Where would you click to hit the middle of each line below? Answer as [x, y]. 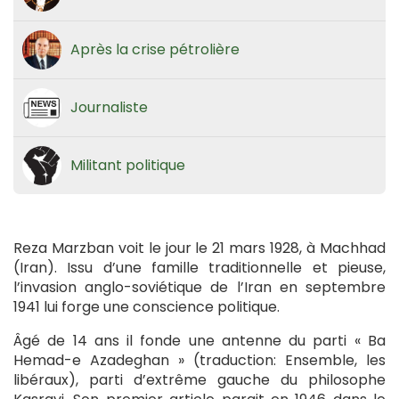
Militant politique [128, 166]
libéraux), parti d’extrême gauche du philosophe [199, 380]
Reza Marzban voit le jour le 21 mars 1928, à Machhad [199, 248]
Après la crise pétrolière [155, 50]
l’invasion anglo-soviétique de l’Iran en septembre [199, 288]
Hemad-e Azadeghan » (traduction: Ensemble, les [199, 361]
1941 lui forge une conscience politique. [147, 307]
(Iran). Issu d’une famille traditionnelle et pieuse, [199, 268]
